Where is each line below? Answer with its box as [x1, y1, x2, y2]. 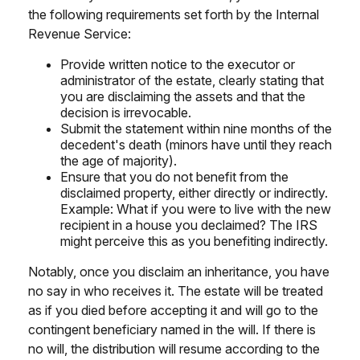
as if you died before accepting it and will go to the [28, 301, 318, 318]
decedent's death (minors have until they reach [60, 136, 332, 153]
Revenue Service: [28, 25, 131, 42]
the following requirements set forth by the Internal [28, 6, 319, 22]
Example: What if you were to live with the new [60, 200, 331, 217]
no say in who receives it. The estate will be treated [28, 282, 323, 299]
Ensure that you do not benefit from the [60, 168, 288, 185]
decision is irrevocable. [60, 104, 191, 121]
